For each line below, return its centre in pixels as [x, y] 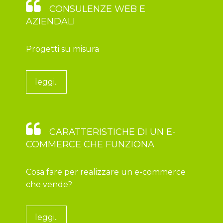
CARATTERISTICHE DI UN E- [111, 132]
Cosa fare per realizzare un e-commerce [106, 172]
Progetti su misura [63, 49]
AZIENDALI [51, 21]
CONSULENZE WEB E [96, 9]
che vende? [49, 184]
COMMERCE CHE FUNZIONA [90, 144]
